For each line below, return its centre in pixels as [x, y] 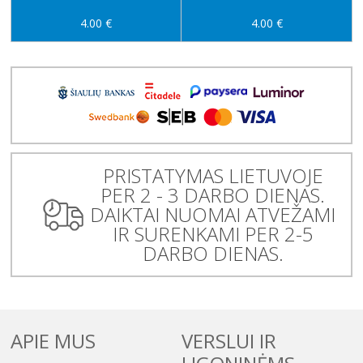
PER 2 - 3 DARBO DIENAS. [213, 194]
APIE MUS [53, 340]
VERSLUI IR [228, 340]
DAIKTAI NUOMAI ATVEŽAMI [213, 214]
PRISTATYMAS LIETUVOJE [213, 175]
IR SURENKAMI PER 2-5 [213, 233]
